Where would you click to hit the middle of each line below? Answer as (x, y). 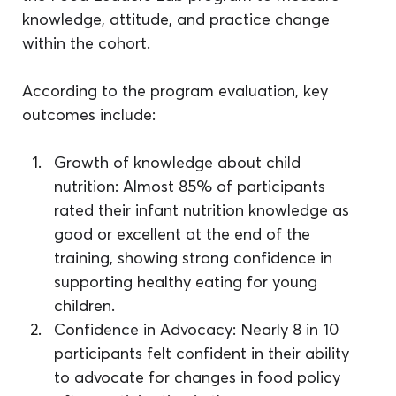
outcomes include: (91, 115)
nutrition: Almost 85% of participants (192, 187)
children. (85, 306)
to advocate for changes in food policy (200, 377)
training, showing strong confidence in (196, 258)
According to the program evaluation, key (178, 91)
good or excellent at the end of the (185, 234)
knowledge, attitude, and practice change (179, 19)
